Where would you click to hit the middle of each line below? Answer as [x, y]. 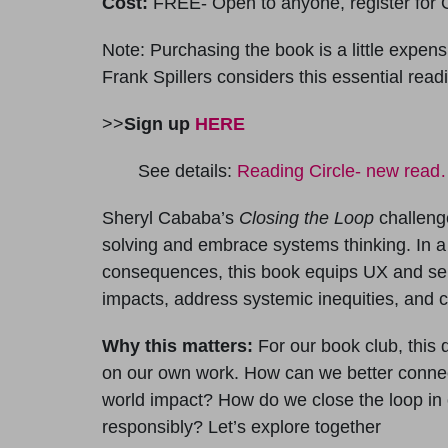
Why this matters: [177, 345]
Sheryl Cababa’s [170, 217]
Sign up [159, 123]
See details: [187, 170]
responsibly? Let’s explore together [241, 426]
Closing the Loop [306, 217]
